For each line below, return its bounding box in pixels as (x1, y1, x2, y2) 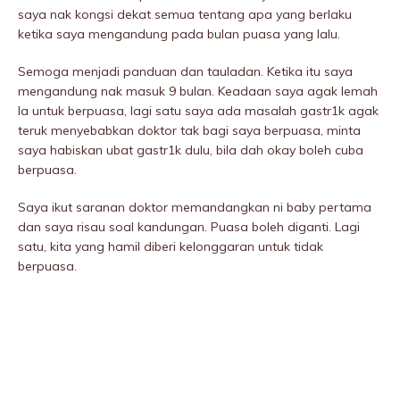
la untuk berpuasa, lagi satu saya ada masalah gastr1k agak (18, 103, 379, 120)
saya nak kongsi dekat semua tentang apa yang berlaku (18, 6, 352, 23)
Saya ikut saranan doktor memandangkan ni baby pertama (18, 199, 371, 216)
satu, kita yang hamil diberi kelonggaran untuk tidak (18, 238, 323, 255)
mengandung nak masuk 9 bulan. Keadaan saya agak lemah (18, 83, 378, 100)
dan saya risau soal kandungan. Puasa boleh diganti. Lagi (18, 219, 360, 236)
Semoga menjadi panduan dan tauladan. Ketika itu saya (18, 63, 353, 80)
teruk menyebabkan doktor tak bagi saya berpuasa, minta (18, 122, 361, 139)
